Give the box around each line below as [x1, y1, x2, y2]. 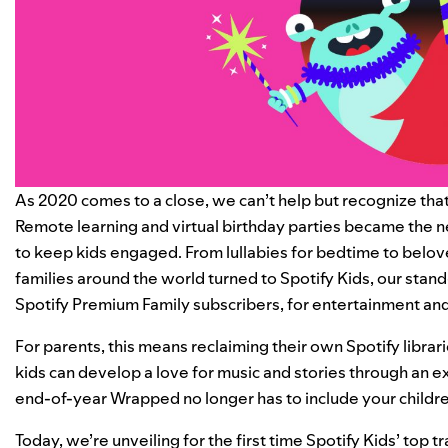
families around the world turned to [15, 266, 277, 289]
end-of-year [15, 386, 110, 409]
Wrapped [110, 386, 180, 409]
